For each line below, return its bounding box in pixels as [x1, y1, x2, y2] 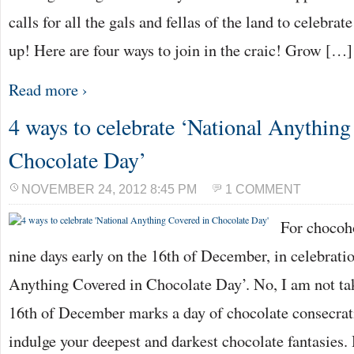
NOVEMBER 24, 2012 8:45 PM [21, 183, 197, 196]
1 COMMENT [225, 183, 301, 196]
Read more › [9, 78, 88, 100]
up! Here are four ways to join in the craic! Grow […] [9, 39, 352, 61]
